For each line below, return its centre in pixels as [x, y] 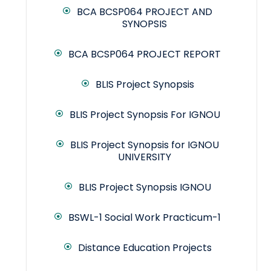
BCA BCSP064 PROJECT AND [145, 12]
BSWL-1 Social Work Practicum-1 [145, 218]
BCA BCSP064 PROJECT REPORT [145, 54]
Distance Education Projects [145, 248]
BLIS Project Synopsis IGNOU [145, 188]
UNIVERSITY [145, 157]
